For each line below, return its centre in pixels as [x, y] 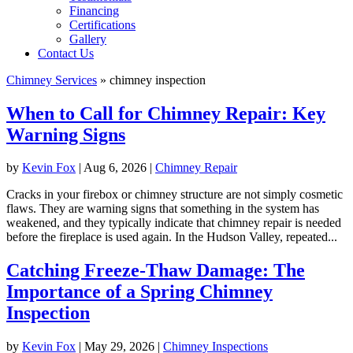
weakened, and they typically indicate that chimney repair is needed [174, 223]
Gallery [88, 39]
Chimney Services [52, 80]
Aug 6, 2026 [115, 168]
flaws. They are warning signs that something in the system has [163, 209]
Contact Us [66, 53]
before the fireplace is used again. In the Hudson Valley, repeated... [172, 237]
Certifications [102, 24]
